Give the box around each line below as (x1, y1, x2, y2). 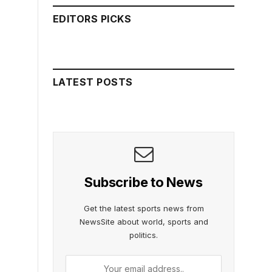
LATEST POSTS (53, 76, 133, 89)
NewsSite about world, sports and (79, 217, 208, 227)
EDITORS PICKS (53, 13, 132, 25)
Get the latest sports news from (83, 203, 204, 214)
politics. (129, 230, 158, 240)
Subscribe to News (84, 174, 203, 191)
